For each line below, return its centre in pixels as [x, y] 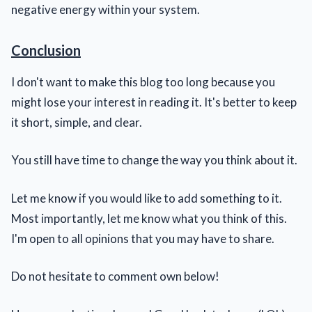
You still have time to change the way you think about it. [154, 160]
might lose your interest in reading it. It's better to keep [154, 102]
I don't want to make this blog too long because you [143, 81]
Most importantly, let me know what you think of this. [149, 218]
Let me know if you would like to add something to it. [147, 198]
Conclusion [46, 50]
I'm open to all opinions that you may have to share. [143, 238]
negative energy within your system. [106, 9]
